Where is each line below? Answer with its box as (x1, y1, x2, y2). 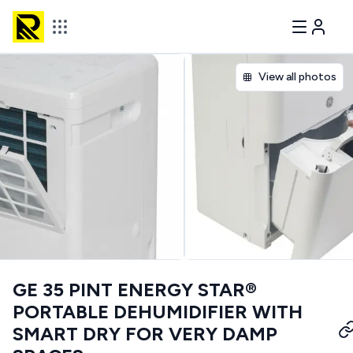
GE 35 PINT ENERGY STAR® (13, 278, 257, 301)
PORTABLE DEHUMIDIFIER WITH (13, 300, 303, 323)
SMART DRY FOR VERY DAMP (13, 322, 277, 345)
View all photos (258, 70, 336, 84)
